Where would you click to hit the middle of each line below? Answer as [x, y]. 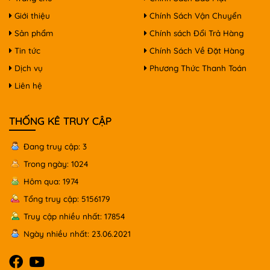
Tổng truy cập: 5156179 [67, 199]
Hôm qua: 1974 [51, 181]
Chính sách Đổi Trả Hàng [195, 33]
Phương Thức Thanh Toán [197, 68]
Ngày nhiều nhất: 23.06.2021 [77, 234]
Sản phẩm [33, 33]
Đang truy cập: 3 [55, 146]
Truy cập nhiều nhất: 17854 [74, 216]
